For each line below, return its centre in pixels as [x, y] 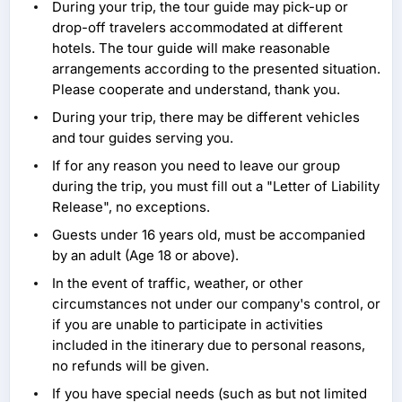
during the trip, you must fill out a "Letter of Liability [216, 187]
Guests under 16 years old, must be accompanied [209, 235]
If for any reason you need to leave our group [196, 166]
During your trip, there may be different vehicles [206, 118]
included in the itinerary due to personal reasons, [209, 345]
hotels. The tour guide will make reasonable [191, 48]
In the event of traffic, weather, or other [178, 284]
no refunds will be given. [131, 366]
